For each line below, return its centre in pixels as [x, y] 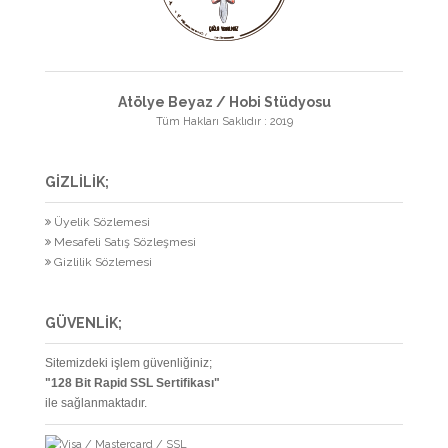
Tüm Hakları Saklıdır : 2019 [224, 121]
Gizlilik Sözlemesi [103, 262]
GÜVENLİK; [83, 323]
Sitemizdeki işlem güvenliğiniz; [128, 363]
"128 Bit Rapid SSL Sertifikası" [132, 383]
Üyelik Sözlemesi [102, 222]
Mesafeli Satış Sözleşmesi [125, 242]
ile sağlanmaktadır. [96, 403]
